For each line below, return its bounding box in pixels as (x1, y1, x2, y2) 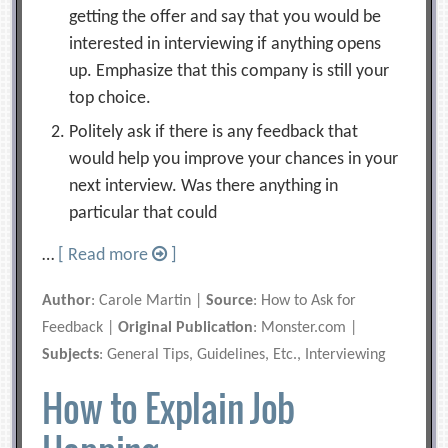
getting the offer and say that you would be (69, 7, 382, 27)
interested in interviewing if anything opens (69, 34, 382, 54)
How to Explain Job (42, 381, 295, 434)
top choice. (69, 88, 152, 108)
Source (206, 293, 254, 309)
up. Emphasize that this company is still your (69, 61, 390, 81)
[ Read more (58, 246, 153, 265)
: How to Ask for (253, 293, 357, 309)
